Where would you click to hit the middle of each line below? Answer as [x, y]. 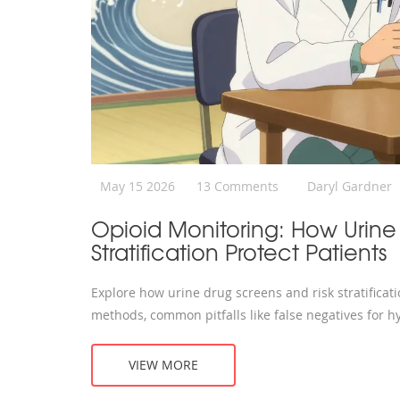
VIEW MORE [163, 364]
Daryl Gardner [350, 186]
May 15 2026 [137, 186]
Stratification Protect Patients [239, 251]
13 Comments [237, 186]
